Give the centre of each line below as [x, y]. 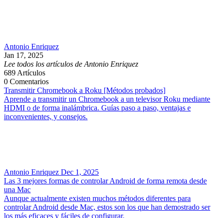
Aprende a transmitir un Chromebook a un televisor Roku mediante [107, 99]
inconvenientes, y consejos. [46, 117]
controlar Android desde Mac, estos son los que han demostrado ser [107, 207]
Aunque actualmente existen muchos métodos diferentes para [97, 199]
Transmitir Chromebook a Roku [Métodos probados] [85, 91]
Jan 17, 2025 [24, 55]
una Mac [17, 190]
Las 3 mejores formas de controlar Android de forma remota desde [105, 181]
